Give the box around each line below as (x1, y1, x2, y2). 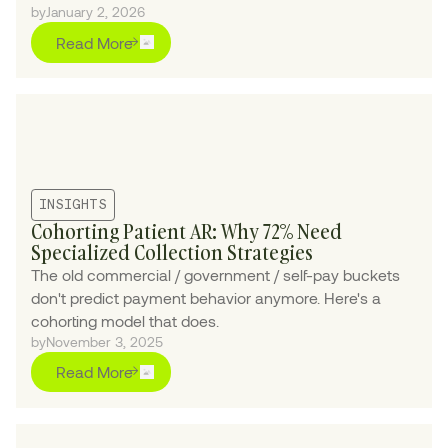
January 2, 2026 (46, 2, 146, 20)
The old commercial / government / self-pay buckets (31, 264, 401, 284)
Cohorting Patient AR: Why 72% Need (31, 217, 343, 245)
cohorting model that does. (31, 310, 220, 330)
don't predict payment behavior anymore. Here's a (31, 287, 382, 307)
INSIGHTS (39, 197, 108, 212)
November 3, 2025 (46, 332, 164, 350)
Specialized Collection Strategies (31, 238, 314, 266)
